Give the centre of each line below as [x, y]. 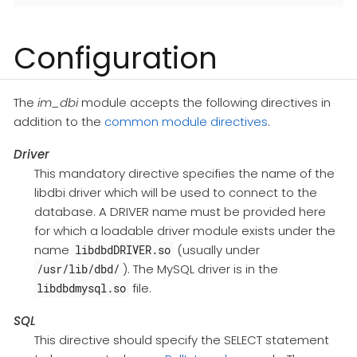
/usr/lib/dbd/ [78, 269]
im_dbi [58, 103]
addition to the [59, 122]
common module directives [186, 122]
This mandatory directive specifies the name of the [184, 174]
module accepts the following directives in [204, 103]
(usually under [216, 250]
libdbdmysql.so [82, 288]
